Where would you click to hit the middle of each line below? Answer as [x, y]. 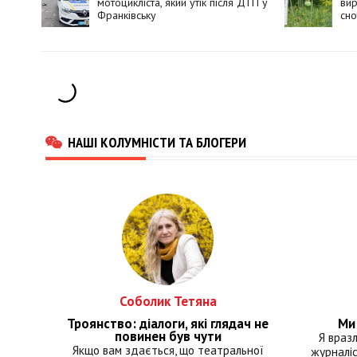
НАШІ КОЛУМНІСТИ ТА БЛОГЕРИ [157, 141]
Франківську [127, 15]
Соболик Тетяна [168, 301]
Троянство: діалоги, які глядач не [168, 323]
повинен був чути [168, 336]
